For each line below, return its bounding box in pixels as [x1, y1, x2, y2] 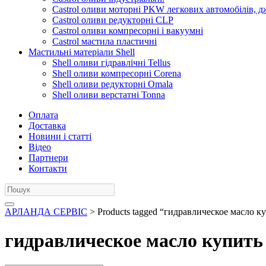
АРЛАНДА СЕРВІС [5, 207, 87, 217]
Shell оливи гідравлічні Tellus [52, 58, 170, 68]
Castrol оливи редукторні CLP [52, 15, 173, 25]
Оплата [28, 110, 58, 120]
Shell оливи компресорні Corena [52, 68, 181, 78]
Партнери [28, 153, 68, 163]
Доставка [28, 121, 66, 131]
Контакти [28, 163, 67, 173]
